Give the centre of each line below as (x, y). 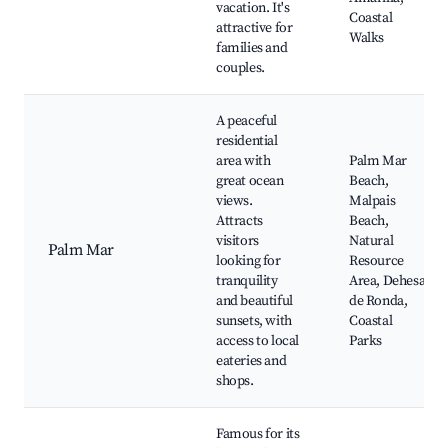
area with (243, 161)
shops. (235, 381)
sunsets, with (254, 321)
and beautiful (254, 301)
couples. (240, 68)
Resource (376, 261)
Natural (371, 241)
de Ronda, (378, 301)
